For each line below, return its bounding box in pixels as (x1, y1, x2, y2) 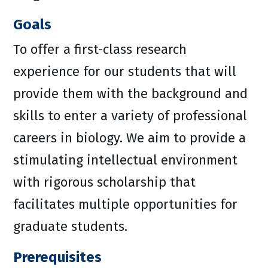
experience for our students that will (13, 63, 236, 80)
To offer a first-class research (13, 41, 187, 57)
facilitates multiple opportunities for (13, 196, 237, 212)
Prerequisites (13, 249, 102, 266)
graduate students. (13, 218, 127, 234)
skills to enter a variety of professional (13, 108, 247, 124)
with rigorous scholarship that (13, 174, 196, 190)
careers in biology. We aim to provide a (13, 130, 246, 146)
